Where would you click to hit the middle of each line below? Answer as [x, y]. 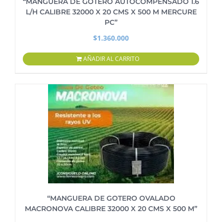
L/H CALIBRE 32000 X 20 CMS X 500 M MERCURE [111, 12]
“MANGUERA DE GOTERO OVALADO [111, 198]
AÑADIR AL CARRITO [111, 59]
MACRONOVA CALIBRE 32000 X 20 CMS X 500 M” [111, 209]
